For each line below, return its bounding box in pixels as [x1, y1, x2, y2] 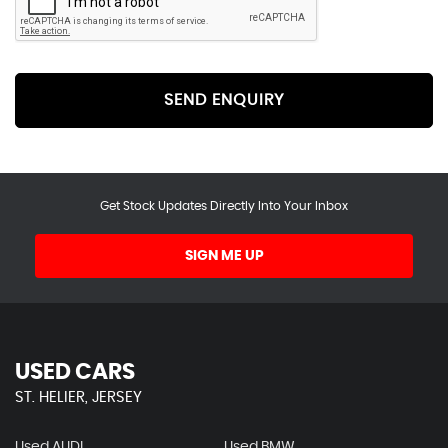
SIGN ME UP [184, 248, 264, 263]
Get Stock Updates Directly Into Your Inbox [100, 199, 348, 212]
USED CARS [15, 360, 135, 383]
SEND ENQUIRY [164, 92, 284, 109]
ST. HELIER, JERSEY [15, 389, 142, 405]
